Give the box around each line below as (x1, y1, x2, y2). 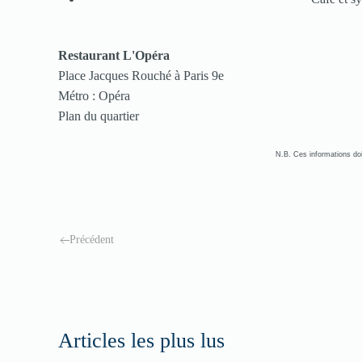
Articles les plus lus (58, 329, 225, 353)
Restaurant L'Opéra (58, 48, 170, 63)
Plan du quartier (58, 109, 142, 124)
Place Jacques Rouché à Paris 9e (58, 69, 224, 83)
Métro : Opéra (58, 89, 130, 103)
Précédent (69, 234, 114, 246)
